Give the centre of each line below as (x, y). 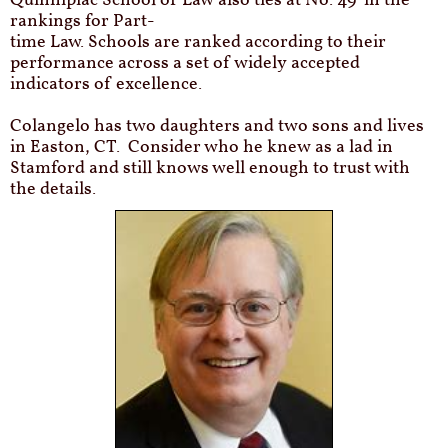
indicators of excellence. (108, 84)
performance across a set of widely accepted (185, 63)
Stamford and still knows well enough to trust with (210, 168)
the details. (57, 189)
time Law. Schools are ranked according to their (198, 42)
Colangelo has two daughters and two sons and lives (217, 126)
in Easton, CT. (69, 147)
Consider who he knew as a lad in (260, 147)
